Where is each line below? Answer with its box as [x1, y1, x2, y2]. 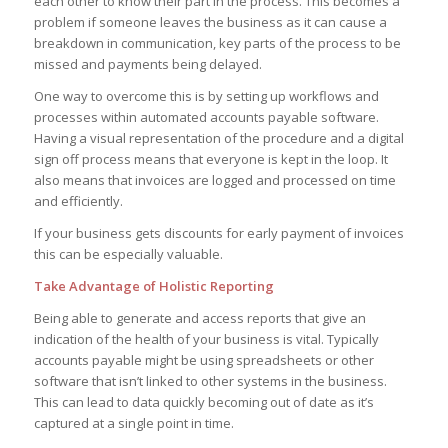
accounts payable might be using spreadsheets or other [33, 351, 374, 370]
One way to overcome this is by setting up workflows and [33, 86, 379, 105]
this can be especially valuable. [33, 244, 223, 263]
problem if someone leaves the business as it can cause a [33, 12, 387, 31]
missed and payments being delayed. [33, 54, 262, 73]
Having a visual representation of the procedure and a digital [33, 128, 404, 147]
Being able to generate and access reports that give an [33, 309, 366, 328]
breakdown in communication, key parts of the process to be [33, 33, 401, 52]
